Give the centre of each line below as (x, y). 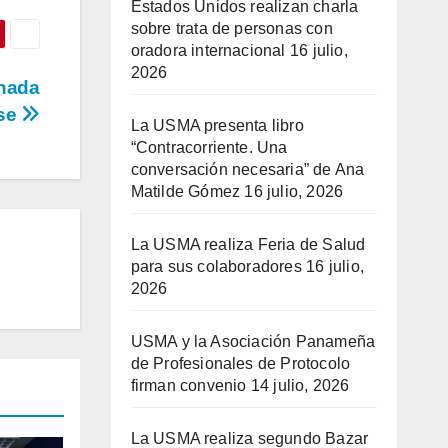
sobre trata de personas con (231, 29)
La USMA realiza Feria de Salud (248, 245)
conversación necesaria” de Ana (247, 170)
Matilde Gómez (185, 192)
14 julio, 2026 (300, 386)
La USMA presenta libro (217, 126)
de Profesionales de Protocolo (240, 364)
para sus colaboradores (216, 267)
